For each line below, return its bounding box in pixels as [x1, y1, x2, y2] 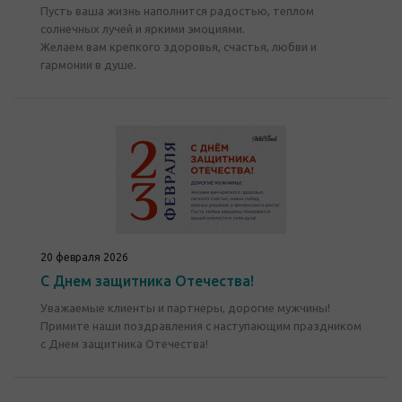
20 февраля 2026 [40, 251, 128, 263]
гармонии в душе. [40, 58, 136, 71]
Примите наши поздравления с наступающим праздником [40, 319, 362, 332]
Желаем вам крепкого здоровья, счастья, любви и [40, 40, 317, 53]
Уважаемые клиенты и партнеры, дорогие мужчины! [40, 301, 330, 314]
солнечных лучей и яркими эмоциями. [40, 22, 245, 35]
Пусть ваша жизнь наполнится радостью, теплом [40, 4, 314, 17]
